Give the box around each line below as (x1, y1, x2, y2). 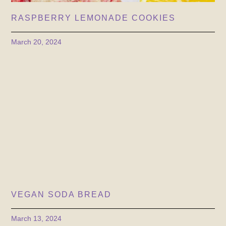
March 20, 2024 (11, 37, 62, 46)
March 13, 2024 (11, 214, 62, 222)
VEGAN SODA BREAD (11, 190, 112, 199)
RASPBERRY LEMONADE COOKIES (11, 13, 176, 22)
